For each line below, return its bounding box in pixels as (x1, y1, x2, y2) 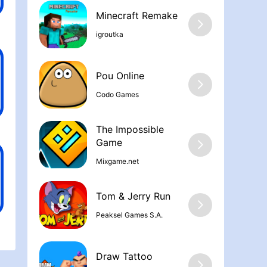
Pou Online (96, 70, 144, 82)
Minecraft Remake (96, 10, 178, 22)
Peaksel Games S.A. (96, 210, 163, 219)
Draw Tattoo (96, 250, 153, 263)
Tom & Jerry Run (96, 190, 170, 203)
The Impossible (96, 123, 164, 136)
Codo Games (96, 89, 139, 99)
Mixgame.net (96, 156, 139, 166)
